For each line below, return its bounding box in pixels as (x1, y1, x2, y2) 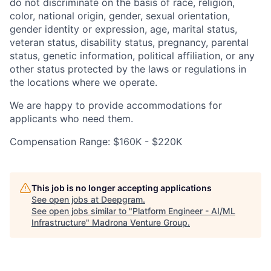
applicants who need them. (10, 112, 133, 125)
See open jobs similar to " (31, 205, 132, 216)
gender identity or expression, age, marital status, (10, 22, 237, 35)
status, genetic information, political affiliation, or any (10, 49, 255, 62)
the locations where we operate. (10, 76, 157, 88)
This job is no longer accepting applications (31, 182, 212, 193)
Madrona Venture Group (92, 217, 188, 227)
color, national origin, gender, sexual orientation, (10, 9, 230, 22)
